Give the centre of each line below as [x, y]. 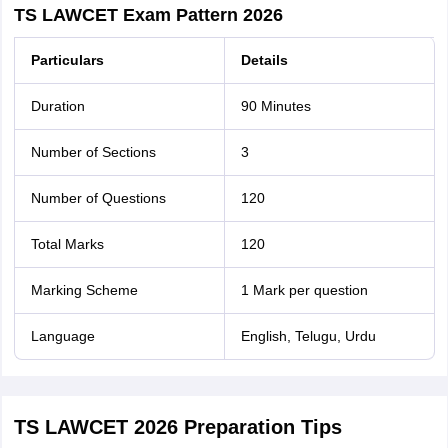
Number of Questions [98, 198]
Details [264, 60]
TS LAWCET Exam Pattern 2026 [148, 15]
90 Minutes [275, 106]
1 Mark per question [304, 290]
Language [62, 336]
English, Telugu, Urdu [308, 336]
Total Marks [67, 244]
